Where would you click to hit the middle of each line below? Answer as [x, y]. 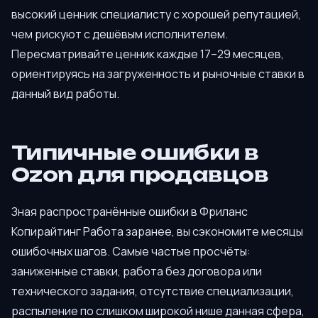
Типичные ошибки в [135, 153]
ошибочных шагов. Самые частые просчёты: [131, 251]
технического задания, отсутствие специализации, [153, 291]
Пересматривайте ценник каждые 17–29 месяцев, [148, 54]
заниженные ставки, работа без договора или [137, 271]
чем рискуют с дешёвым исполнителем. [120, 34]
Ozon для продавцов [140, 175]
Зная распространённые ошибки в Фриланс [130, 211]
